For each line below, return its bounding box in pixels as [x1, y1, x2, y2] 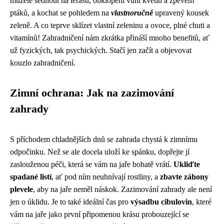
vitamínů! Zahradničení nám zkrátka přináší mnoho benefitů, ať [10, 33, 209, 42]
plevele [10, 184, 33, 193]
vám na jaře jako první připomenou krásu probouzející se [10, 209, 189, 218]
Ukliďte [173, 159, 200, 168]
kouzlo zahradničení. [10, 58, 75, 67]
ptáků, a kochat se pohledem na [10, 8, 111, 17]
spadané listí [10, 172, 51, 181]
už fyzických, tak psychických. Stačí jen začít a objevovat [10, 45, 191, 54]
